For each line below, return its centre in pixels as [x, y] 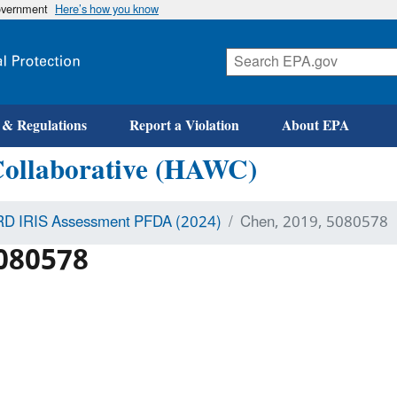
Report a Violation [184, 125]
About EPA [315, 125]
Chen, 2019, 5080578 [314, 222]
